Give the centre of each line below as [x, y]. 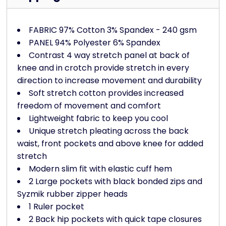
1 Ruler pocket [56, 207]
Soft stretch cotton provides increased [106, 93]
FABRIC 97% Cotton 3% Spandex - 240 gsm [113, 30]
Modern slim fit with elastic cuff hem [100, 169]
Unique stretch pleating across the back [109, 131]
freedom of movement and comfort [89, 106]
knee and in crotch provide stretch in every [103, 68]
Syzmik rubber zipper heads [72, 194]
